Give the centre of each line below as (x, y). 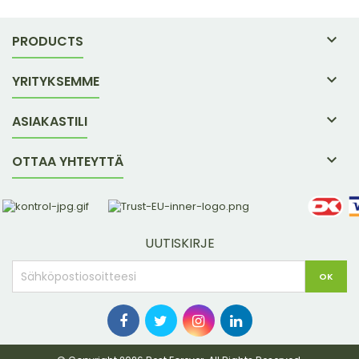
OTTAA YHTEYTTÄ (68, 161)
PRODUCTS (48, 41)
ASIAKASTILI (50, 121)
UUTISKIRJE (179, 243)
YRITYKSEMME (56, 81)
